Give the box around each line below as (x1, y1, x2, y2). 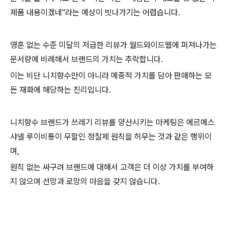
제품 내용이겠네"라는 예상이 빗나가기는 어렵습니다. (10, 8, 180, 18)
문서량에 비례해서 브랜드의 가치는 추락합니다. (10, 54, 163, 65)
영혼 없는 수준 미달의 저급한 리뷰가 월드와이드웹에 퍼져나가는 (10, 40, 217, 50)
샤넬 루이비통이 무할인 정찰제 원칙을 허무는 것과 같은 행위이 (10, 132, 212, 142)
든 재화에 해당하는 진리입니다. (10, 85, 111, 95)
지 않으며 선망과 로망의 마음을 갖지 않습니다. (10, 177, 160, 187)
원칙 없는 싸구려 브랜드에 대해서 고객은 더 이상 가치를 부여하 (10, 162, 214, 173)
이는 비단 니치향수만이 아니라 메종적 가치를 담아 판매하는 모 (10, 71, 212, 81)
